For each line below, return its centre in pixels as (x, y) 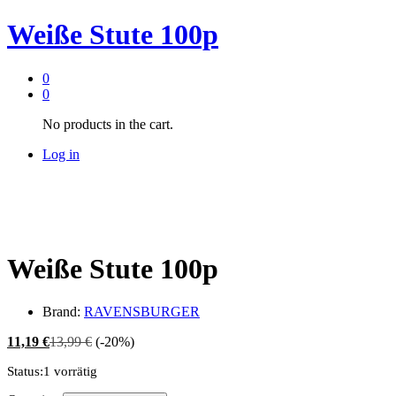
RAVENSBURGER (142, 312)
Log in (61, 154)
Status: (25, 372)
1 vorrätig (70, 372)
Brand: (63, 312)
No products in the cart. (108, 124)
